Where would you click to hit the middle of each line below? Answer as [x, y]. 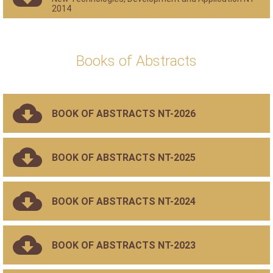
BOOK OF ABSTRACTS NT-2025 [124, 157]
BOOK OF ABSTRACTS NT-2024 [124, 201]
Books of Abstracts [136, 61]
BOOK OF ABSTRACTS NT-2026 [124, 113]
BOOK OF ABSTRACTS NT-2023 [124, 245]
